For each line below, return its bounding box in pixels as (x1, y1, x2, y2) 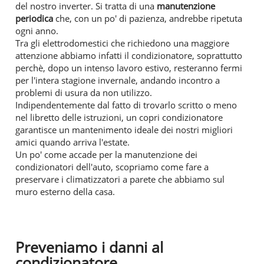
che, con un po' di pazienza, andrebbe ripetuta (53, 12, 242, 24)
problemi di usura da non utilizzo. (15, 86, 152, 98)
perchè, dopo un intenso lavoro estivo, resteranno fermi (15, 61, 242, 74)
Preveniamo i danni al (15, 237, 163, 257)
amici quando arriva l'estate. (15, 136, 130, 148)
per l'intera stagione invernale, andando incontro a (15, 74, 220, 86)
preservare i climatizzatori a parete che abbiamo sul (15, 173, 225, 185)
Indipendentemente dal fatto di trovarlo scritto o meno (15, 98, 237, 111)
